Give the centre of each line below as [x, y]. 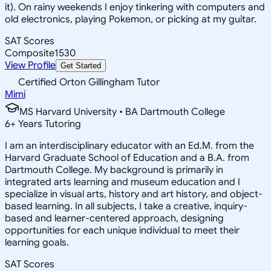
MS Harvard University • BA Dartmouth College [122, 112]
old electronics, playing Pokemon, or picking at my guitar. [131, 19]
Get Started [81, 65]
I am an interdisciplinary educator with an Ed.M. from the [129, 145]
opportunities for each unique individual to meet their [122, 230]
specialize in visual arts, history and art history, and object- [134, 194]
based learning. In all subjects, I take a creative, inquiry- [126, 206]
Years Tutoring [48, 124]
